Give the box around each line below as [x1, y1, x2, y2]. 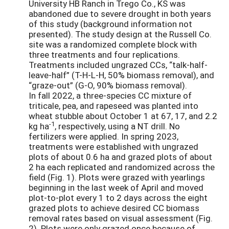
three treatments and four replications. [29, 48, 180, 60]
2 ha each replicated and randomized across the [29, 161, 215, 173]
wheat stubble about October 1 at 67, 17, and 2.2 [29, 109, 217, 122]
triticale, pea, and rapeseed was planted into [29, 99, 198, 111]
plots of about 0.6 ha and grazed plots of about [29, 150, 212, 163]
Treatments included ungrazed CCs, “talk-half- [29, 58, 208, 71]
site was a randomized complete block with [29, 38, 197, 50]
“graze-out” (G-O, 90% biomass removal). [29, 79, 187, 91]
